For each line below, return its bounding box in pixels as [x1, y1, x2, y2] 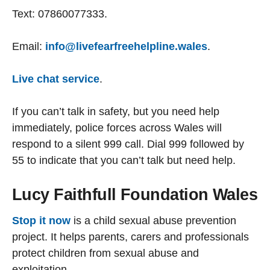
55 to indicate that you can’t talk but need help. [12, 154, 236, 167]
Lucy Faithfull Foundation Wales [12, 186, 258, 204]
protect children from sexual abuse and [12, 246, 199, 259]
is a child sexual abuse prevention [71, 214, 236, 227]
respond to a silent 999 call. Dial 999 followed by [12, 138, 244, 151]
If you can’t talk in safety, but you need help [12, 105, 219, 118]
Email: [12, 40, 45, 53]
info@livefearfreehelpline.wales [45, 40, 207, 53]
